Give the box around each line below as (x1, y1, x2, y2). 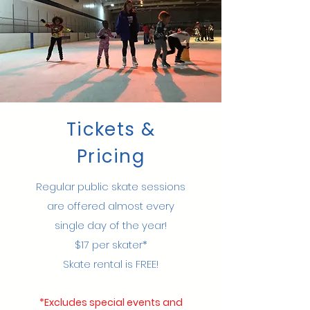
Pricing (76, 144, 145, 169)
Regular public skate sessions (36, 179, 185, 194)
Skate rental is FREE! (63, 257, 158, 271)
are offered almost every (47, 199, 174, 213)
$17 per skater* (74, 237, 147, 252)
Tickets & (66, 117, 155, 142)
